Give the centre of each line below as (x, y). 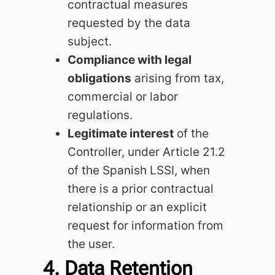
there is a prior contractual (141, 188)
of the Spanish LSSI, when (139, 170)
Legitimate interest (121, 133)
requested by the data (129, 23)
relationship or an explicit (137, 207)
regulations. (100, 115)
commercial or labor (123, 96)
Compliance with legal (130, 60)
